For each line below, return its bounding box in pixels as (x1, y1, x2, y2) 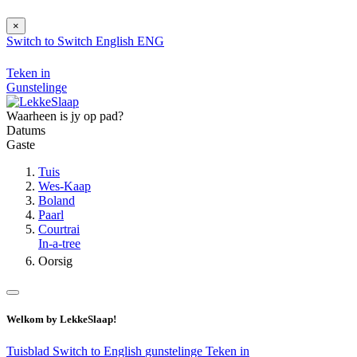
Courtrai (38, 222, 80, 237)
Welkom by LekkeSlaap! (6, 313, 116, 326)
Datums (6, 124, 45, 138)
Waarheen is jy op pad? (6, 109, 124, 124)
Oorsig (38, 254, 73, 269)
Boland (38, 194, 75, 208)
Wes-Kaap (38, 179, 91, 194)
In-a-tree (38, 237, 80, 251)
